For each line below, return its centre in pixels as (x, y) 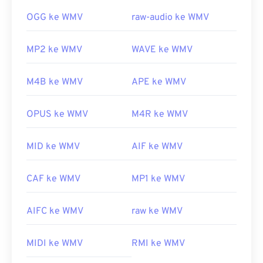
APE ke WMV (159, 82)
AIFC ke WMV (55, 212)
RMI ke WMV (158, 244)
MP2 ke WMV (54, 50)
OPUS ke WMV (57, 115)
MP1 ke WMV (158, 179)
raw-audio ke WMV (170, 18)
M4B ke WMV (55, 82)
